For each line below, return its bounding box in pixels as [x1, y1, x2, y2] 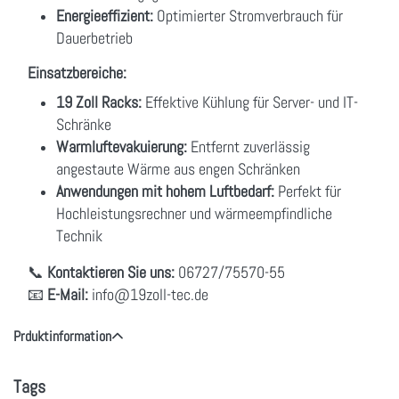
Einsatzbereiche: [28, 61, 126, 83]
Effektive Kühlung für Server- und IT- [142, 91, 358, 112]
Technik [56, 224, 102, 246]
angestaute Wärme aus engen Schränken [56, 158, 300, 179]
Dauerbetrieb [56, 27, 133, 48]
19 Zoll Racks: [56, 91, 142, 112]
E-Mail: [47, 283, 88, 305]
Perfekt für [274, 180, 341, 201]
